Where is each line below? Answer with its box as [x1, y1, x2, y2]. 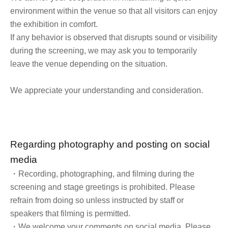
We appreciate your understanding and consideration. [10, 85, 203, 95]
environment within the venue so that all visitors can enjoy [10, 6, 217, 15]
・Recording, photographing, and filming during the [10, 169, 194, 178]
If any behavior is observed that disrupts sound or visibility [10, 33, 217, 42]
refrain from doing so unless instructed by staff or [10, 195, 184, 205]
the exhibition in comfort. [10, 19, 98, 28]
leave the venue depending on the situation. [10, 59, 167, 68]
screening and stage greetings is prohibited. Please [10, 182, 195, 191]
